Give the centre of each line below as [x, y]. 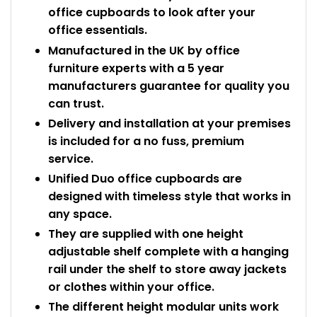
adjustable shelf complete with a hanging [168, 252]
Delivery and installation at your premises [169, 123]
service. [71, 158]
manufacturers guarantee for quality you [169, 86]
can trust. [76, 103]
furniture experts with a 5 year [136, 68]
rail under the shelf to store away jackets [167, 270]
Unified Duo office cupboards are [145, 178]
